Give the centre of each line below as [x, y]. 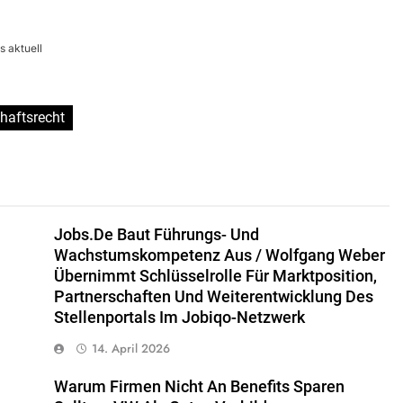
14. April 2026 [130, 348]
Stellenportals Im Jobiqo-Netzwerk [179, 317]
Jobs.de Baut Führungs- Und [156, 234]
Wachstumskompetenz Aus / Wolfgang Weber [219, 255]
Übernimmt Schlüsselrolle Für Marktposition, [215, 276]
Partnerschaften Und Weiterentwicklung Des [213, 296]
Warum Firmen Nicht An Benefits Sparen [199, 386]
